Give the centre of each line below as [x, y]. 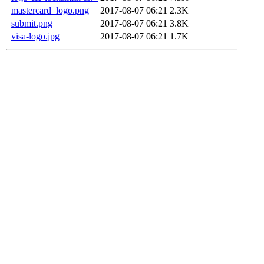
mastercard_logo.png [50, 10]
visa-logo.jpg [35, 36]
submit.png [32, 23]
